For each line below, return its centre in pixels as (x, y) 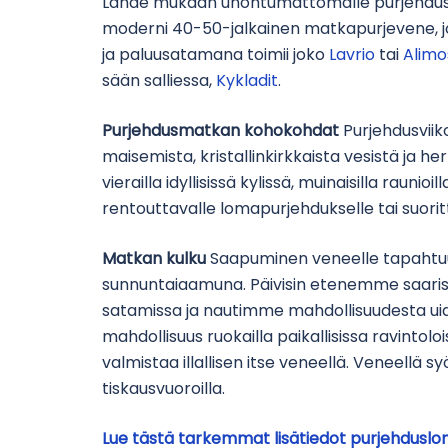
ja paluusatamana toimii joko (215, 55)
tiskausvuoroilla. (163, 389)
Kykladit (247, 81)
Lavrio (354, 55)
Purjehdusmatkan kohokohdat (220, 131)
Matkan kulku (154, 259)
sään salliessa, (159, 81)
